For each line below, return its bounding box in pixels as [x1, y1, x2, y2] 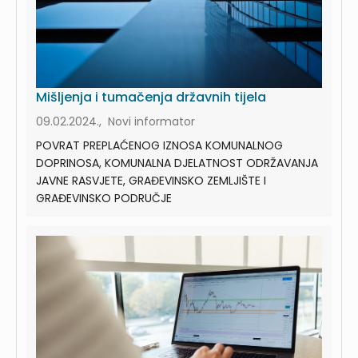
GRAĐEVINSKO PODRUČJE [36, 190, 172, 206]
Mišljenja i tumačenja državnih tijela [36, 88, 266, 106]
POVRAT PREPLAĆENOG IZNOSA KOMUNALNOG [36, 137, 283, 153]
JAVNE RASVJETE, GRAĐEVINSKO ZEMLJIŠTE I [36, 173, 266, 189]
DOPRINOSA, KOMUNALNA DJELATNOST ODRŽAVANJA [36, 155, 318, 171]
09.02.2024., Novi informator [36, 113, 195, 129]
